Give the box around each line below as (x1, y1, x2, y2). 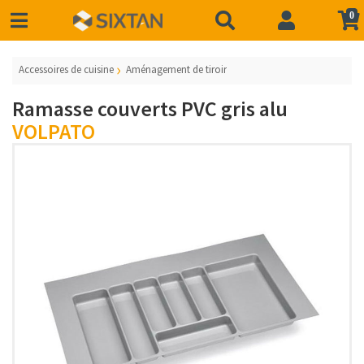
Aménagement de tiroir (126, 63, 227, 76)
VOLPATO (12, 118, 95, 145)
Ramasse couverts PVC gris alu (12, 95, 288, 122)
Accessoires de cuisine (19, 63, 114, 76)
